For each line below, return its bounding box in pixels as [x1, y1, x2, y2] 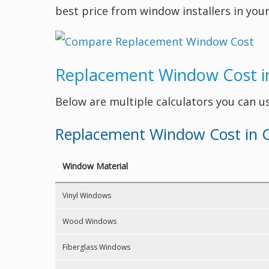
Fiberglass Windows [62, 242, 130, 252]
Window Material [62, 160, 128, 172]
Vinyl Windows [62, 190, 111, 201]
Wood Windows [62, 216, 116, 226]
